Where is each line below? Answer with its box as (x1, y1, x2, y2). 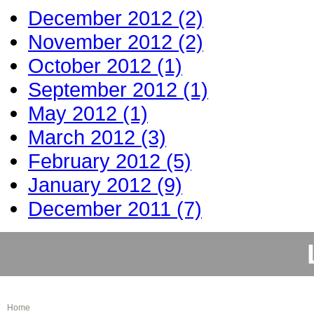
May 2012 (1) (28, 102, 148, 125)
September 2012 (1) (28, 78, 208, 102)
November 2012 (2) (28, 30, 203, 54)
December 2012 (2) (28, 6, 203, 30)
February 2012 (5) (28, 149, 191, 173)
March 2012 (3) (28, 125, 166, 149)
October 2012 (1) (28, 54, 182, 78)
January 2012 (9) (28, 173, 182, 197)
